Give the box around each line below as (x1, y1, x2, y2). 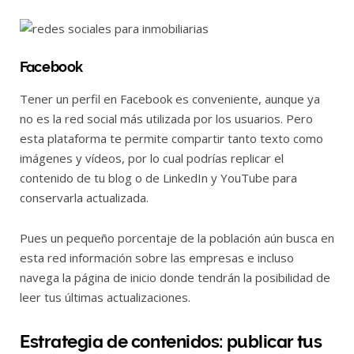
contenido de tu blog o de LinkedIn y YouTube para (20, 170, 297, 186)
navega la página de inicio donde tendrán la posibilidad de (20, 269, 330, 286)
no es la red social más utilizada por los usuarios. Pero (20, 111, 313, 127)
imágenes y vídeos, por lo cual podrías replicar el (20, 150, 284, 167)
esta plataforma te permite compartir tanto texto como (20, 130, 323, 147)
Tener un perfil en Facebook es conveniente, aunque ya (20, 91, 320, 107)
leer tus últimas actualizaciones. (20, 289, 190, 306)
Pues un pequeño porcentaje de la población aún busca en (20, 230, 334, 247)
